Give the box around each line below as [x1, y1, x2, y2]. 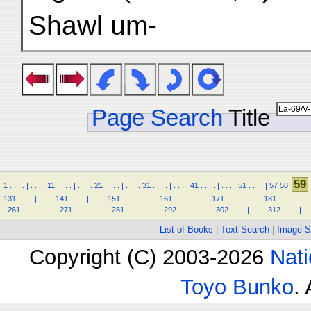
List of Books [160, 224, 213, 235]
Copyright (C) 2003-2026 [28, 244, 270, 269]
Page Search [92, 105, 223, 131]
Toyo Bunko [180, 274, 294, 299]
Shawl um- [28, 10, 157, 40]
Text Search [221, 224, 269, 235]
